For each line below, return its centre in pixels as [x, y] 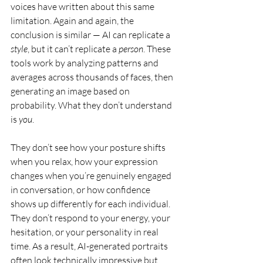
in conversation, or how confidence [81, 190]
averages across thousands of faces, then [93, 77]
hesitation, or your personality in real [85, 232]
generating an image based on [71, 91]
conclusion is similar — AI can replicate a [91, 35]
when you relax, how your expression [85, 162]
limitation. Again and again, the [73, 21]
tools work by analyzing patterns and [85, 63]
